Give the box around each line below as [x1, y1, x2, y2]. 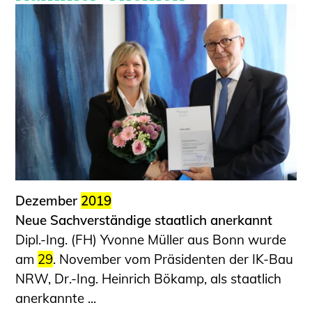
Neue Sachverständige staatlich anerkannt [15, 211, 273, 228]
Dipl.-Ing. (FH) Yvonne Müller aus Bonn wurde [15, 231, 287, 248]
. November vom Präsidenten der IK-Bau [53, 250, 294, 267]
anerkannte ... [15, 289, 97, 306]
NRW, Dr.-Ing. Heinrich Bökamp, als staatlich [15, 270, 282, 287]
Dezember [15, 192, 81, 209]
